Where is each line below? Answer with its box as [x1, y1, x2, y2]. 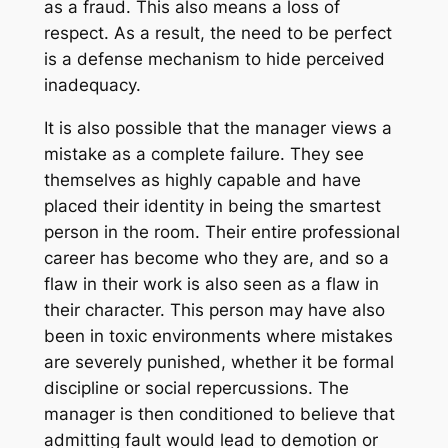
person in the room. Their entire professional [43, 222, 400, 243]
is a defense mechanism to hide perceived [43, 49, 385, 70]
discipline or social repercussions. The [43, 378, 349, 399]
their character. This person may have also [43, 300, 385, 321]
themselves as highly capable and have [43, 170, 361, 191]
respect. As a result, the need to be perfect [43, 23, 392, 44]
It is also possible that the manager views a [43, 118, 392, 139]
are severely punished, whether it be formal [43, 352, 394, 373]
